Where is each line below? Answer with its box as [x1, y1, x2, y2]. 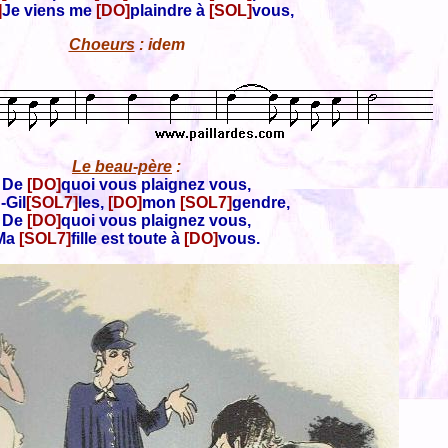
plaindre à [130, 2, 209, 19]
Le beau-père [72, 158, 172, 175]
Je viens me [2, 2, 96, 19]
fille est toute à [71, 230, 184, 247]
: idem [134, 36, 185, 53]
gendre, [231, 194, 290, 211]
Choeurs [68, 36, 135, 53]
